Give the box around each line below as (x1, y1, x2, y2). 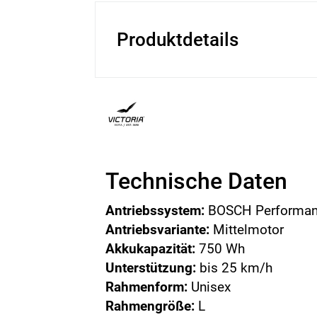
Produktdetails (117, 29, 239, 50)
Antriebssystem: (105, 202, 205, 219)
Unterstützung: (105, 260, 197, 276)
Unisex (188, 279, 231, 295)
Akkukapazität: (105, 241, 196, 257)
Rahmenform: (105, 279, 188, 295)
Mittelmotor (209, 221, 284, 238)
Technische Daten (105, 168, 288, 195)
